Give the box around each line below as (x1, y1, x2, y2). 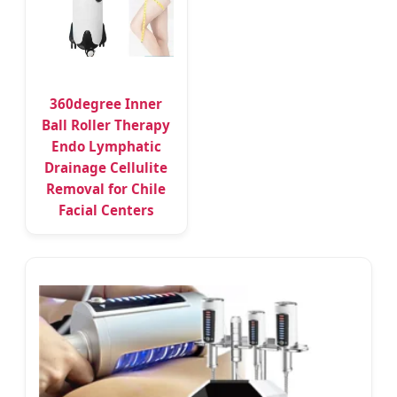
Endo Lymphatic (51, 137, 161, 156)
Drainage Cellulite (44, 159, 168, 177)
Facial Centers (58, 201, 154, 220)
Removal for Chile (46, 180, 167, 198)
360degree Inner (50, 95, 163, 113)
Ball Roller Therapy (42, 116, 171, 135)
